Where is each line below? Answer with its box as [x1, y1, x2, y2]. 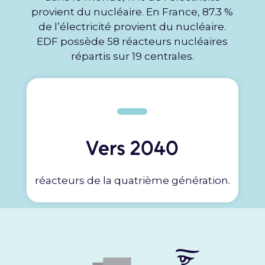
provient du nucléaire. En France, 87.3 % [31, 6, 234, 18]
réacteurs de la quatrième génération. [34, 174, 230, 186]
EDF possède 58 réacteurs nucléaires [37, 35, 228, 48]
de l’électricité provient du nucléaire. [38, 21, 227, 33]
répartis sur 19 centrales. [70, 50, 194, 63]
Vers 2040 [86, 135, 179, 160]
